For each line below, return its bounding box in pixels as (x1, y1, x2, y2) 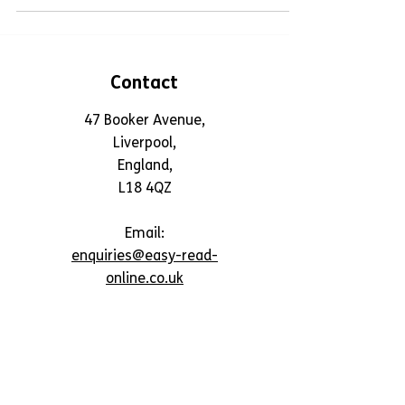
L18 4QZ (118, 208, 172, 225)
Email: (125, 253, 165, 270)
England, (117, 185, 173, 202)
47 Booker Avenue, (84, 140, 205, 157)
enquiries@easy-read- (71, 276, 218, 293)
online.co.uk (106, 298, 184, 316)
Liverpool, (113, 163, 176, 180)
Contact (110, 101, 178, 122)
